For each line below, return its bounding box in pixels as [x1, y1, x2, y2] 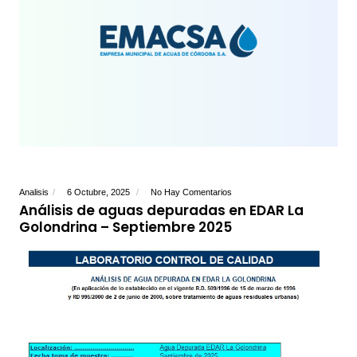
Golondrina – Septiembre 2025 [19, 218, 233, 237]
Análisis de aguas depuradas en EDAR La [19, 201, 304, 221]
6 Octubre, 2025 [67, 187, 133, 198]
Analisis [19, 187, 49, 198]
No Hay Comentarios [151, 187, 233, 198]
